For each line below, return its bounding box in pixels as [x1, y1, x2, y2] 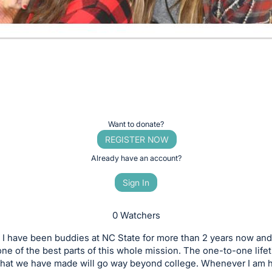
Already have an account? [90, 153, 182, 163]
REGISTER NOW [104, 134, 169, 144]
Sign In [123, 177, 149, 188]
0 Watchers [112, 209, 160, 222]
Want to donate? [108, 119, 164, 129]
